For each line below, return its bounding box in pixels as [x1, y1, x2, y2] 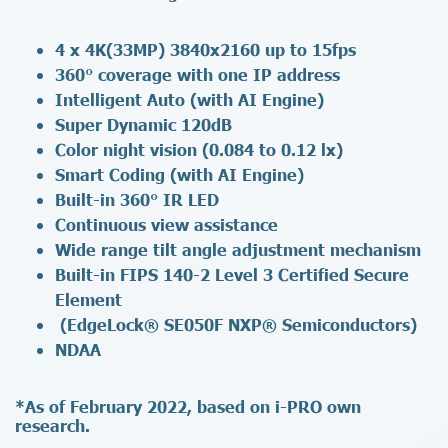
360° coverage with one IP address [55, 63, 340, 84]
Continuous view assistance [55, 213, 278, 234]
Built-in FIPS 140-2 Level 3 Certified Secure [55, 263, 409, 284]
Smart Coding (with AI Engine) [55, 163, 304, 184]
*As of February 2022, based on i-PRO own [15, 395, 361, 416]
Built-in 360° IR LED [55, 188, 219, 209]
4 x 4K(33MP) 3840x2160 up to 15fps [55, 38, 356, 59]
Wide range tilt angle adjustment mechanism [55, 238, 421, 259]
